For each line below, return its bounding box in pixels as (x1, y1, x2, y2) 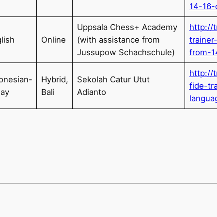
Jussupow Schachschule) (77, 47, 175, 57)
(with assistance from (77, 34, 160, 45)
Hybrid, (41, 74, 68, 84)
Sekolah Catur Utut (77, 74, 150, 84)
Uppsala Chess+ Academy (77, 22, 177, 32)
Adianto (77, 87, 106, 97)
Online (41, 34, 66, 45)
